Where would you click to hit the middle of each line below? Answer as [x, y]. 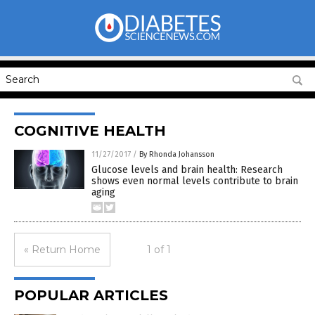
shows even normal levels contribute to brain [195, 181]
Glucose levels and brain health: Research [187, 170]
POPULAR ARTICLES [91, 295]
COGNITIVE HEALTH [90, 131]
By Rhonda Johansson [177, 154]
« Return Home [62, 250]
